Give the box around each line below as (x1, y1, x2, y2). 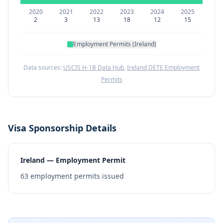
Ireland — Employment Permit (20, 155, 125, 165)
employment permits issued (28, 171, 124, 181)
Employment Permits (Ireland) (73, 40, 156, 48)
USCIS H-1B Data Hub (63, 63, 124, 72)
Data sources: (23, 63, 62, 72)
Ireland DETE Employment (127, 63, 200, 72)
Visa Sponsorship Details (8, 122, 116, 134)
